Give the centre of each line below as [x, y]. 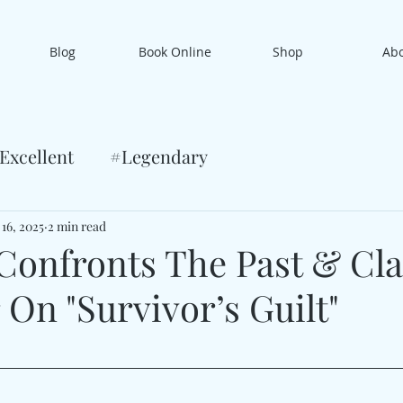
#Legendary [159, 156]
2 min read [77, 226]
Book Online [175, 52]
